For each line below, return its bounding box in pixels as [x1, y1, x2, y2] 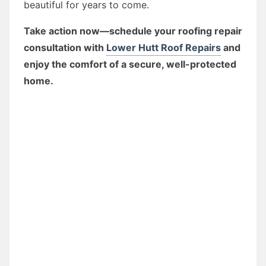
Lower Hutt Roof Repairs [106, 41, 221, 53]
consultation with [24, 41, 106, 53]
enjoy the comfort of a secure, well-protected [24, 58, 236, 70]
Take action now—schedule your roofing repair [24, 24, 242, 37]
